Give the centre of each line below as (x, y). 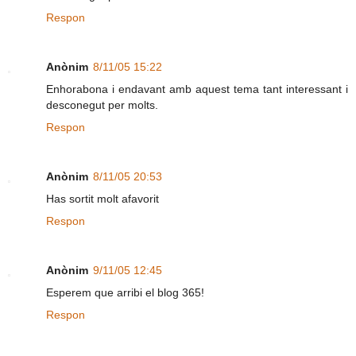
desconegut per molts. (102, 105)
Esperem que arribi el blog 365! (125, 293)
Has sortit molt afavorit (103, 199)
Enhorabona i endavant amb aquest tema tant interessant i (197, 89)
